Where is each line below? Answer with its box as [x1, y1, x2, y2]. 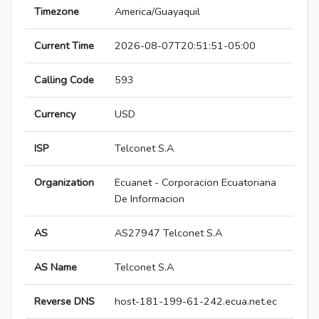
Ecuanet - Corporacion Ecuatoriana [115, 175, 276, 190]
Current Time [34, 38, 94, 53]
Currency [34, 107, 75, 122]
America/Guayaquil [115, 4, 200, 19]
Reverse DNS [34, 294, 95, 309]
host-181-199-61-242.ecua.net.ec [115, 294, 277, 309]
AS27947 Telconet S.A [115, 226, 222, 241]
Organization [34, 175, 94, 190]
